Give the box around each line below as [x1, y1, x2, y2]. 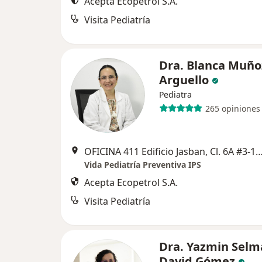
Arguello [159, 72, 209, 88]
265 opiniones [205, 102, 260, 114]
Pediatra [159, 89, 192, 100]
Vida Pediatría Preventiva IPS [84, 159, 201, 170]
